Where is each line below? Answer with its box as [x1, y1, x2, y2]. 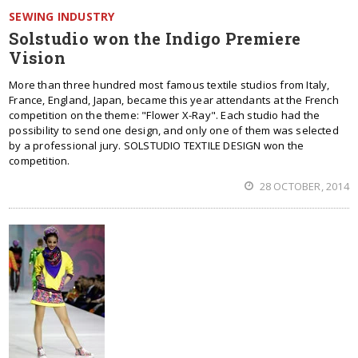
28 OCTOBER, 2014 [257, 179, 349, 193]
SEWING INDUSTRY [9, 9, 115, 24]
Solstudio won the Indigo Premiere [9, 28, 301, 49]
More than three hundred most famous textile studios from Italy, [9, 78, 330, 92]
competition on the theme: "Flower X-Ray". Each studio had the [9, 108, 320, 122]
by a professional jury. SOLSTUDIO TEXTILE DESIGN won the [9, 138, 304, 153]
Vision [9, 47, 66, 68]
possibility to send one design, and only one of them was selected [9, 123, 339, 137]
